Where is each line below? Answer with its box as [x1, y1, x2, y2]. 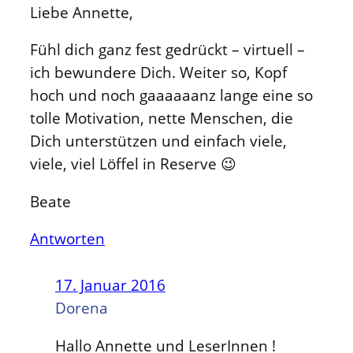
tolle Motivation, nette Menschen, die [30, 108, 293, 128]
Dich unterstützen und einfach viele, [30, 131, 287, 151]
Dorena [55, 298, 108, 318]
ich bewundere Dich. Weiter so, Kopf [30, 62, 287, 83]
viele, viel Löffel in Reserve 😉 [30, 154, 236, 174]
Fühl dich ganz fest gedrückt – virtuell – [30, 39, 305, 60]
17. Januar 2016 [55, 275, 165, 295]
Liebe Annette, [30, 2, 133, 22]
